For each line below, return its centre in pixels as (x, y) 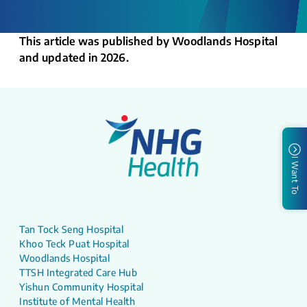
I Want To (295, 175)
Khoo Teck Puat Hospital (74, 244)
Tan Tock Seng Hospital (71, 230)
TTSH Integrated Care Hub (78, 273)
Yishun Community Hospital (82, 287)
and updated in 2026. (74, 58)
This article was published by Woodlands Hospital (148, 41)
